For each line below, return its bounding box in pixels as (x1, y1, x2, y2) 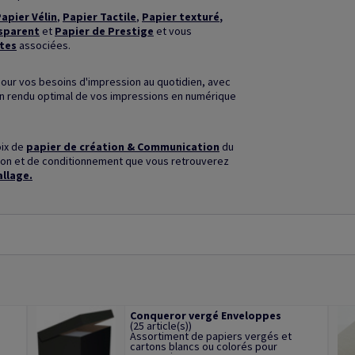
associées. (17, 38, 71, 52)
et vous (154, 24, 192, 38)
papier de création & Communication (26, 139, 219, 154)
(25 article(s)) (129, 319, 192, 333)
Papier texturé (142, 10, 219, 24)
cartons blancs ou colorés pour (129, 339, 277, 353)
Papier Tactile (63, 10, 136, 24)
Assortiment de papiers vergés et (129, 329, 292, 343)
